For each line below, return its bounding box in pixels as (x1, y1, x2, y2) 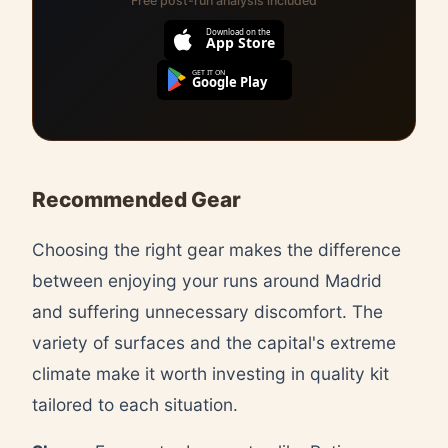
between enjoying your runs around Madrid (32, 269, 382, 291)
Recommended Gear (32, 186, 241, 212)
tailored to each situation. (32, 393, 238, 415)
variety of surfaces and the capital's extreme (32, 331, 396, 353)
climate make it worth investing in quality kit (32, 362, 389, 384)
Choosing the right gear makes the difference (32, 238, 401, 260)
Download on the (206, 25, 271, 37)
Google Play (191, 72, 267, 91)
